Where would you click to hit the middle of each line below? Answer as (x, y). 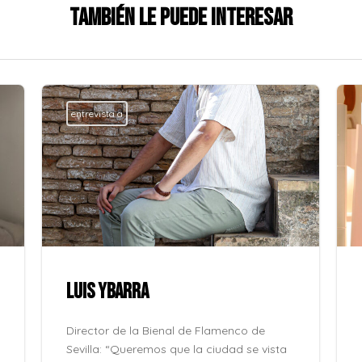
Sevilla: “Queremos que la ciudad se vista (177, 349)
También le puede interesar (181, 17)
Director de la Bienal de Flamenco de (166, 330)
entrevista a (97, 113)
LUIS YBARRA (108, 292)
